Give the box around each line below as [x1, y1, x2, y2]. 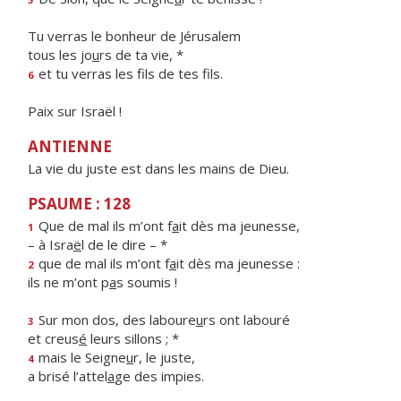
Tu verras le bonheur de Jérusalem [28, 27, 241, 45]
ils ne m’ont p [28, 273, 109, 291]
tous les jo [28, 46, 92, 64]
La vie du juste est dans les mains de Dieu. [28, 159, 289, 177]
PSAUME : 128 [28, 193, 131, 214]
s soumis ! [116, 273, 177, 291]
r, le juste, [133, 348, 195, 366]
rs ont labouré [203, 311, 290, 328]
